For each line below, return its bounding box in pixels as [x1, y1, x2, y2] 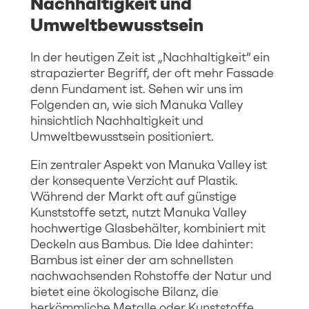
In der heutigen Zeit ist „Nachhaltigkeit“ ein [30, 49, 270, 65]
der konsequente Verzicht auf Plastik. [30, 172, 238, 188]
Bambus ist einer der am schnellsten [30, 252, 233, 268]
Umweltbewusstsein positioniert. [30, 128, 214, 144]
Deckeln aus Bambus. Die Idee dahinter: [30, 236, 253, 252]
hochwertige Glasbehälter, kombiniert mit [30, 220, 266, 236]
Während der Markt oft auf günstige [30, 188, 237, 204]
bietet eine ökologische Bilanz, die [30, 283, 219, 299]
